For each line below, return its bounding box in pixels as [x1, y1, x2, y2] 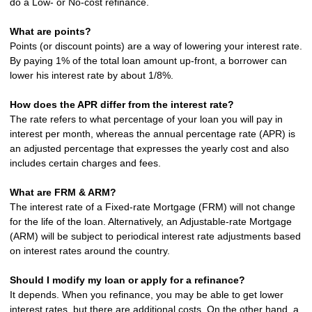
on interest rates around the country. [10, 245, 170, 257]
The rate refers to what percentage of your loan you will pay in [10, 114, 283, 125]
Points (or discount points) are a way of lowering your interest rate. [10, 40, 302, 52]
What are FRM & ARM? [10, 187, 116, 198]
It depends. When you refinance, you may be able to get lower [10, 289, 283, 301]
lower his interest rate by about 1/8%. [10, 70, 173, 81]
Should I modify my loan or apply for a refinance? [10, 274, 245, 286]
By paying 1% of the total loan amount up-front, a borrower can [10, 55, 287, 67]
